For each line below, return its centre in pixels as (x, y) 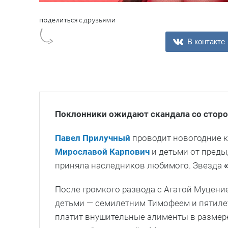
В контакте (206, 42)
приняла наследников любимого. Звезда (139, 166)
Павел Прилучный (93, 138)
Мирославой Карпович (102, 152)
